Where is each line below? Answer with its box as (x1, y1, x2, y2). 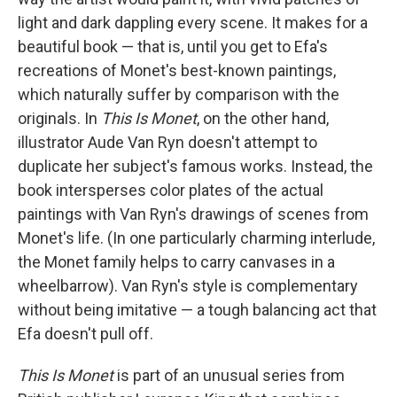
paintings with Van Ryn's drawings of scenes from (18, 205, 369, 223)
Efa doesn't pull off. (18, 324, 153, 343)
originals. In (18, 109, 101, 128)
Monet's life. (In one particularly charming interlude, (18, 229, 375, 247)
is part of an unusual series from (113, 366, 345, 385)
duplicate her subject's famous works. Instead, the (18, 157, 373, 175)
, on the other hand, (197, 109, 329, 128)
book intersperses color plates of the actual (18, 181, 323, 199)
